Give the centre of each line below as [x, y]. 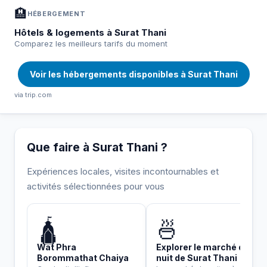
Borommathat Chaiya [83, 257]
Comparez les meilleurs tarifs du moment [91, 43]
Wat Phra [57, 247]
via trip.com [33, 94]
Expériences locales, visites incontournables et [123, 171]
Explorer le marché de [203, 247]
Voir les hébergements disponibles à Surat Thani [133, 74]
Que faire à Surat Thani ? [97, 147]
